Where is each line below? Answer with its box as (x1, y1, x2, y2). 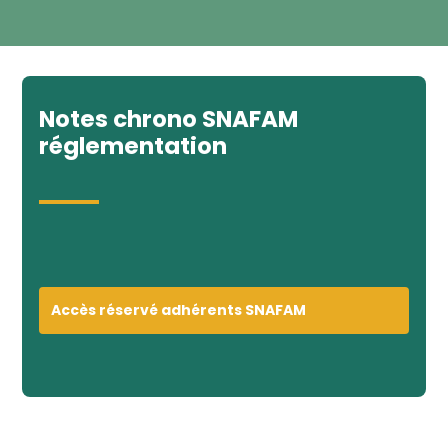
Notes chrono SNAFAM (38, 103, 298, 136)
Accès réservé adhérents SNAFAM (50, 300, 306, 321)
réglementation (38, 130, 227, 163)
